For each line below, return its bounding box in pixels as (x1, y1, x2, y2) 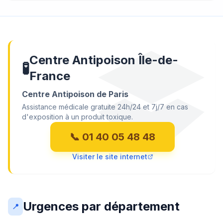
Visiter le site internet (72, 152, 147, 161)
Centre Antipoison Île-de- (29, 53, 178, 67)
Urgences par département (23, 199, 180, 214)
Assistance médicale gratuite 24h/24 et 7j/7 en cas (22, 103, 188, 111)
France (29, 69, 70, 83)
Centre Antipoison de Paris (22, 89, 128, 99)
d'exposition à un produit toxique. (22, 112, 133, 121)
